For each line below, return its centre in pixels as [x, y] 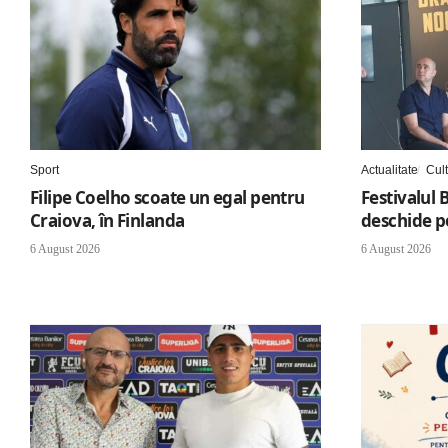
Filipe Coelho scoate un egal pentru [167, 197]
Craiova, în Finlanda [107, 220]
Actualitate [389, 169]
